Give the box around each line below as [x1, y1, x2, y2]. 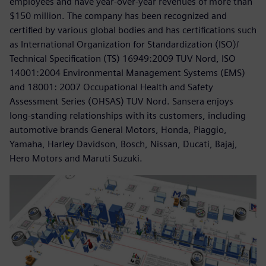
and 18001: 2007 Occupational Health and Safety [9, 81, 213, 93]
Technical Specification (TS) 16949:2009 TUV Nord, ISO [9, 52, 236, 64]
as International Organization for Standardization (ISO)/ [9, 38, 239, 50]
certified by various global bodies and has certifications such [9, 24, 256, 36]
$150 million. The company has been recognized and [9, 9, 227, 21]
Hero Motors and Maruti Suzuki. [9, 152, 142, 164]
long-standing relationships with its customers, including [9, 109, 246, 121]
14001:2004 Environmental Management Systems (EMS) [9, 66, 245, 78]
